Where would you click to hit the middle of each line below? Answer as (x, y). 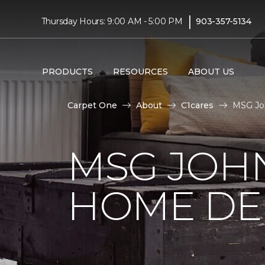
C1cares (197, 105)
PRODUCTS (67, 71)
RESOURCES (140, 71)
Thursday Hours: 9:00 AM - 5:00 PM (112, 21)
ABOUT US (211, 71)
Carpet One (92, 105)
